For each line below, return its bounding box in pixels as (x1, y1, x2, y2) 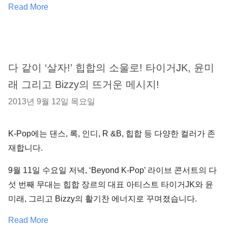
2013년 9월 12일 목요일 (8, 97, 95, 106)
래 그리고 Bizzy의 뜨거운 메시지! (8, 79, 159, 90)
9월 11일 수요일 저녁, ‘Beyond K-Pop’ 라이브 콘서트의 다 (8, 166, 217, 175)
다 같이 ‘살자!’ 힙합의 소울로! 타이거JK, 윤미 (8, 62, 214, 73)
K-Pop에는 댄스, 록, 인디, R (8, 129, 110, 138)
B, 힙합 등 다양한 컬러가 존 (116, 129, 215, 138)
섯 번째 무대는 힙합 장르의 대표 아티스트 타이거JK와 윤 (8, 180, 213, 189)
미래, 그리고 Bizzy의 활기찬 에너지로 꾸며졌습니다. (8, 194, 197, 203)
